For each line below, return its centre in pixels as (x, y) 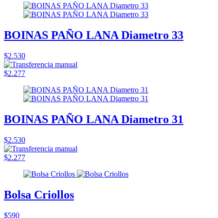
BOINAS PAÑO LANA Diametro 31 (94, 119)
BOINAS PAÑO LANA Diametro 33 (94, 35)
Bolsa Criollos (39, 194)
